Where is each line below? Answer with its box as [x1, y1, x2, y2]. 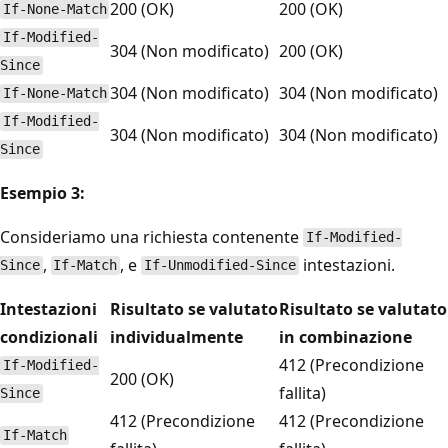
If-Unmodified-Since [143, 257, 296, 274]
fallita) [279, 381, 326, 404]
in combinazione [279, 325, 412, 348]
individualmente [110, 325, 243, 348]
